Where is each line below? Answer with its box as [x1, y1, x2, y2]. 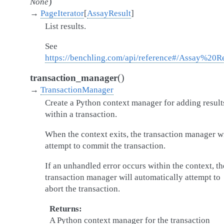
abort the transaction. [45, 184, 120, 193]
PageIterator [40, 8, 84, 18]
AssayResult [87, 8, 131, 18]
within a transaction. [45, 109, 117, 119]
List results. [45, 21, 86, 31]
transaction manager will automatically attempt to [45, 172, 220, 182]
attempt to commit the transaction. [45, 141, 165, 150]
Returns [49, 204, 79, 213]
